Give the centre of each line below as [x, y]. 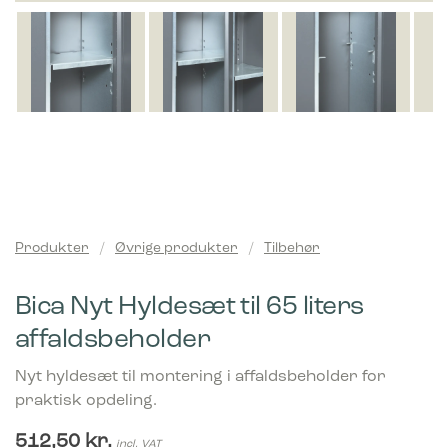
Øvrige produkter [176, 248]
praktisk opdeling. [86, 401]
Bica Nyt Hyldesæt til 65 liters [189, 307]
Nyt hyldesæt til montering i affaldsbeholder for [200, 377]
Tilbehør [292, 248]
